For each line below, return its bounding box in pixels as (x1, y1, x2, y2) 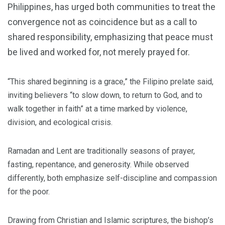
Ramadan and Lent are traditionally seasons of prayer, (8, 146, 195, 156)
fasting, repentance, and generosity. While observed (8, 160, 189, 169)
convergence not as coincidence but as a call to (8, 17, 197, 27)
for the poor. (8, 187, 50, 196)
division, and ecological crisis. (8, 118, 113, 127)
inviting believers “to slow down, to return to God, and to (8, 90, 202, 100)
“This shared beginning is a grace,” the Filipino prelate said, (8, 77, 213, 86)
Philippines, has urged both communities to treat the (8, 2, 215, 12)
